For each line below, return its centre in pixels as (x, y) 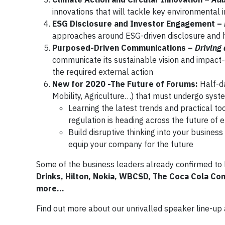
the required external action (103, 72)
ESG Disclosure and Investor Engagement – (138, 23)
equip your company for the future (131, 144)
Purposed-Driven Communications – (124, 47)
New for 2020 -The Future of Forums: (126, 84)
